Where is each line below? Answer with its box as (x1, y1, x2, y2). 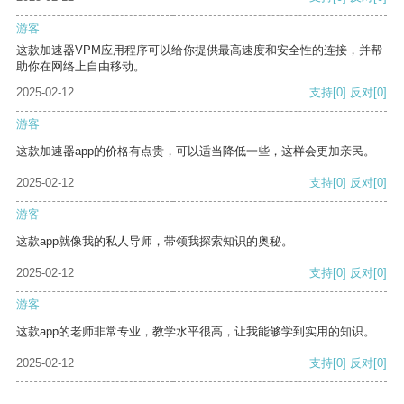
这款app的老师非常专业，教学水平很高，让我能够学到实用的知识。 (16, 325, 375, 339)
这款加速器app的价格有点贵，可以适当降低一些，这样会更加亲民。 (16, 144, 375, 159)
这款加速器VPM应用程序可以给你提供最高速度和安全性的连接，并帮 (16, 43, 382, 58)
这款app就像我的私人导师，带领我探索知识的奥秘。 (16, 234, 293, 249)
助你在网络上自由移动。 (16, 60, 145, 74)
